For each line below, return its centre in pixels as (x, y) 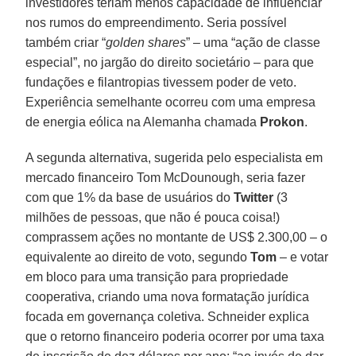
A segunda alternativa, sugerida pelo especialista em (174, 157)
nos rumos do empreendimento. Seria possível (157, 22)
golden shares (146, 42)
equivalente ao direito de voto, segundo (138, 257)
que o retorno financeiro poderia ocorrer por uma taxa (175, 336)
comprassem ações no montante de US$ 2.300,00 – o (177, 237)
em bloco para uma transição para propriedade (157, 277)
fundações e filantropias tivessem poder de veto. (161, 82)
